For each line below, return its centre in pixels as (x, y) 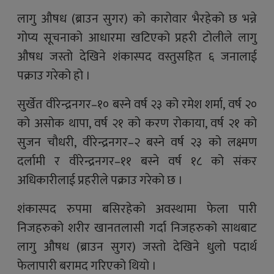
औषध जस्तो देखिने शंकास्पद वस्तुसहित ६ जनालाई (137, 57)
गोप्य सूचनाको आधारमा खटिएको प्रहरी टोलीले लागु (137, 38)
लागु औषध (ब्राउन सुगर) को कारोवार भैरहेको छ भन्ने (137, 19)
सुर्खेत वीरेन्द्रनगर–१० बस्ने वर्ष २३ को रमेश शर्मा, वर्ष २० (137, 105)
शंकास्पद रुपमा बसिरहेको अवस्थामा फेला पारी (137, 209)
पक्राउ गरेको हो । (54, 76)
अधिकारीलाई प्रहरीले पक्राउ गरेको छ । (100, 180)
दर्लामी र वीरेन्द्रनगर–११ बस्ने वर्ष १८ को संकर (137, 161)
